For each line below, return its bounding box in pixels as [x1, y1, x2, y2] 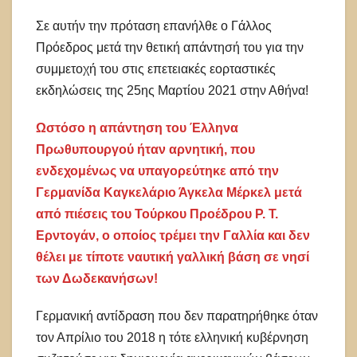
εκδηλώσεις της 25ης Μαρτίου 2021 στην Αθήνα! [36, 84, 315, 98]
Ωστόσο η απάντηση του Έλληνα [36, 121, 238, 135]
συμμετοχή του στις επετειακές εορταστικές [36, 62, 276, 76]
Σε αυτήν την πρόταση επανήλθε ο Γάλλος [36, 19, 272, 33]
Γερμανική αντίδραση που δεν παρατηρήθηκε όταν [36, 309, 318, 324]
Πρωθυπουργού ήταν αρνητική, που [36, 143, 255, 157]
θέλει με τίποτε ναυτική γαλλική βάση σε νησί [36, 250, 309, 265]
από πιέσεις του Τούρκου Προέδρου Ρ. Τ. [36, 207, 278, 222]
